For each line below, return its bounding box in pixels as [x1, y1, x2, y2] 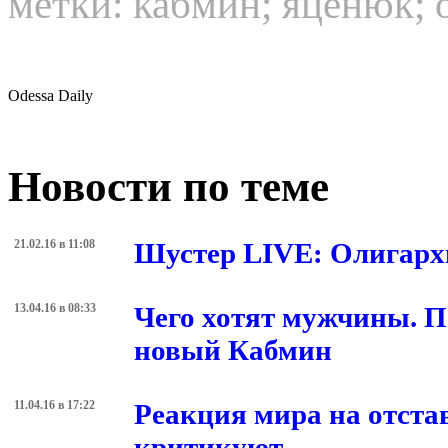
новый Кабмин [134, 333, 332, 366]
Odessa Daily [8, 87, 93, 105]
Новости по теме [8, 163, 329, 211]
